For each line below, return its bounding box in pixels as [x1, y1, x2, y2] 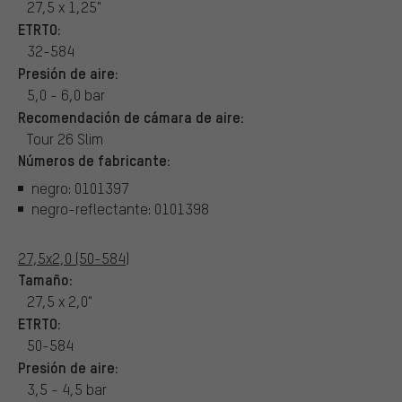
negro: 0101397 [31, 179, 129, 198]
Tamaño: [18, 268, 73, 289]
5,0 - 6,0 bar [27, 84, 105, 104]
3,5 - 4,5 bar [27, 379, 107, 398]
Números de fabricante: [18, 149, 170, 170]
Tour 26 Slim [27, 128, 103, 148]
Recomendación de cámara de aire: [18, 106, 244, 127]
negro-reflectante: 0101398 [31, 199, 209, 219]
